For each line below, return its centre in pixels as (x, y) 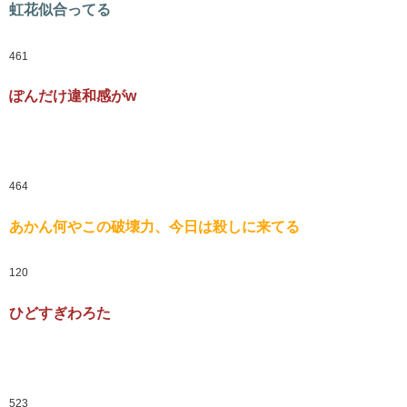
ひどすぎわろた (60, 313)
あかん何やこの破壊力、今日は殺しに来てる (154, 226)
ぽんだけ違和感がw (73, 96)
